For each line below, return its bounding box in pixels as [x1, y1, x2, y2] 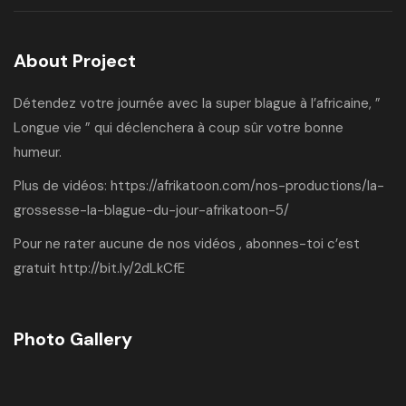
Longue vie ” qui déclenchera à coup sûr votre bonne [14, 119, 343, 138]
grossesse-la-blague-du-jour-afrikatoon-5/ [14, 201, 289, 220]
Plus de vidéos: [14, 177, 111, 196]
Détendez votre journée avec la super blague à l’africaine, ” [14, 94, 381, 113]
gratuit [14, 259, 60, 278]
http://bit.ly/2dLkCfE [60, 259, 185, 278]
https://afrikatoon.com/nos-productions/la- [111, 177, 384, 196]
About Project [14, 49, 136, 73]
